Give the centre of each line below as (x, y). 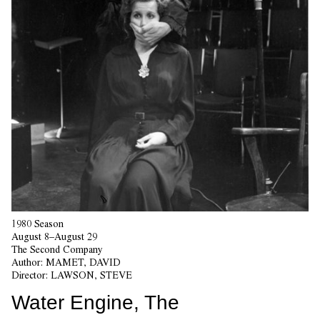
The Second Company (57, 249)
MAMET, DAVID (83, 262)
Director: (31, 275)
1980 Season (37, 223)
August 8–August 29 (54, 236)
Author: (29, 262)
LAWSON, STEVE (91, 275)
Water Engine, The (95, 302)
